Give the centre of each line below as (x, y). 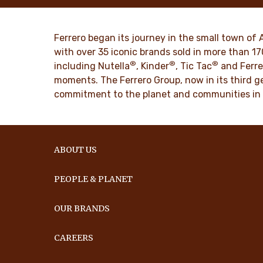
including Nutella (92, 66)
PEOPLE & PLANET (94, 179)
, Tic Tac (194, 66)
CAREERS (74, 238)
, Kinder (153, 66)
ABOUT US (76, 150)
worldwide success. (59, 15)
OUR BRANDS (82, 209)
